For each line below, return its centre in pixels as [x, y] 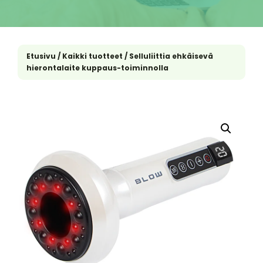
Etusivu [41, 56]
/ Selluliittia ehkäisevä [168, 56]
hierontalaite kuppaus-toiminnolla [97, 68]
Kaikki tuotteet [92, 56]
